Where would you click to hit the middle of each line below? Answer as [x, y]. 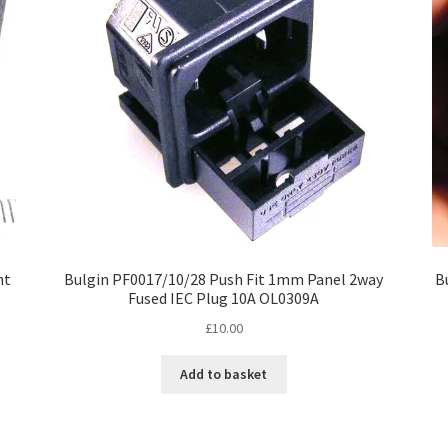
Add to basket [224, 374]
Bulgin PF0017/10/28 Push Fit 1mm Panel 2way [224, 278]
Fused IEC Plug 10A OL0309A [224, 297]
